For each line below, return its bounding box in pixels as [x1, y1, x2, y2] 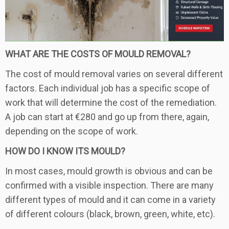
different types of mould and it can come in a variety [5, 194, 216, 205]
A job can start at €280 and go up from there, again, [5, 111, 209, 123]
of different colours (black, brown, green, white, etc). [5, 209, 215, 220]
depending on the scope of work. [5, 126, 138, 137]
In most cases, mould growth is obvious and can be [5, 166, 213, 177]
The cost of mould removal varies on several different [5, 68, 223, 80]
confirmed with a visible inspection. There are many [5, 180, 214, 191]
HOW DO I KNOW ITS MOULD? [5, 146, 125, 157]
